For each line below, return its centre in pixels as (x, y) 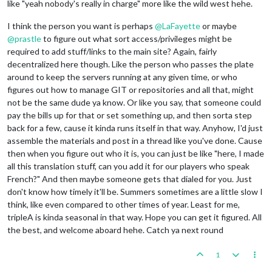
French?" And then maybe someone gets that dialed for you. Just (130, 178)
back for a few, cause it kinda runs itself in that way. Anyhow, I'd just (135, 127)
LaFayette (181, 25)
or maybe (219, 25)
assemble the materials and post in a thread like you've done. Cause (135, 140)
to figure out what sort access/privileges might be (137, 38)
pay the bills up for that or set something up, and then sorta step (130, 115)
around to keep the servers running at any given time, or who (122, 76)
